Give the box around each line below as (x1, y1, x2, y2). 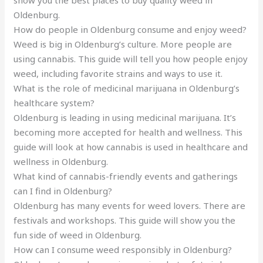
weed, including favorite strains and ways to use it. (14, 68, 223, 80)
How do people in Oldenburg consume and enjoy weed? (14, 23, 247, 36)
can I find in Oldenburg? (14, 185, 113, 197)
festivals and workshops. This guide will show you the (14, 214, 236, 227)
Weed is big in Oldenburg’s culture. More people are (14, 38, 232, 50)
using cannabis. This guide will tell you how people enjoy (14, 53, 248, 65)
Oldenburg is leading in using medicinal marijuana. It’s (14, 112, 237, 124)
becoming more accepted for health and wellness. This (14, 126, 243, 139)
